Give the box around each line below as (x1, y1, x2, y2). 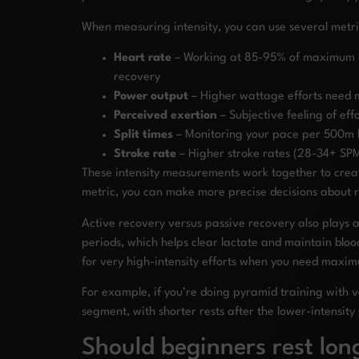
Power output (114, 91, 188, 103)
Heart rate (114, 52, 171, 65)
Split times (114, 129, 173, 142)
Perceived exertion (114, 110, 217, 123)
